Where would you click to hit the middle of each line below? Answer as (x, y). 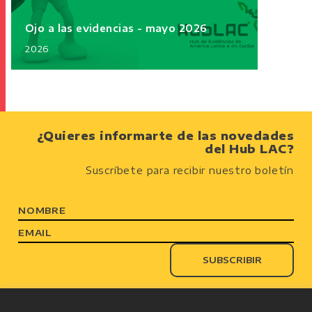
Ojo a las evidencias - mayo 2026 (116, 28)
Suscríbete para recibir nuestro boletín (190, 170)
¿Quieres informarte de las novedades (165, 135)
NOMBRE (42, 210)
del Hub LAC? (250, 149)
